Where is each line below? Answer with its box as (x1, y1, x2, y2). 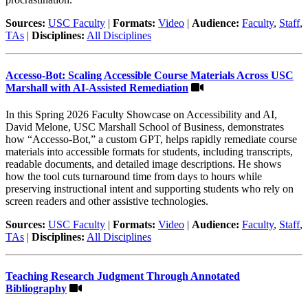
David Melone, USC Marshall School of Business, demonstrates (5, 120, 284, 133)
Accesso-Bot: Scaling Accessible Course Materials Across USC (5, 69, 294, 81)
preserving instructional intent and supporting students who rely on (5, 182, 294, 195)
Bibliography (5, 283, 67, 295)
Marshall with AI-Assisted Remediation (5, 81, 188, 93)
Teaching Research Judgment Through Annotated (5, 270, 240, 283)
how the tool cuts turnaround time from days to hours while (5, 170, 262, 182)
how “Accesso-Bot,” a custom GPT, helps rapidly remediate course (5, 133, 297, 145)
